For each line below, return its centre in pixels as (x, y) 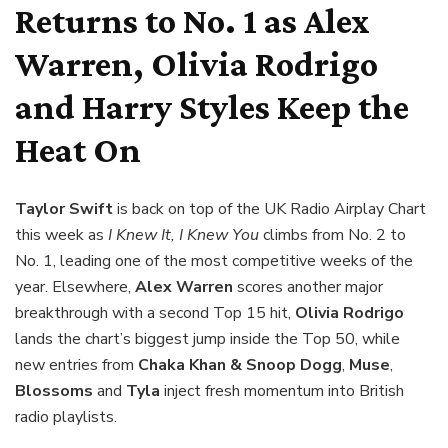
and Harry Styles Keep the (212, 107)
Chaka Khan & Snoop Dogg (240, 365)
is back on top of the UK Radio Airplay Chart (269, 209)
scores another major (308, 287)
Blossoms (54, 391)
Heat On (78, 150)
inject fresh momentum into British (282, 391)
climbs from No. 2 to (332, 235)
